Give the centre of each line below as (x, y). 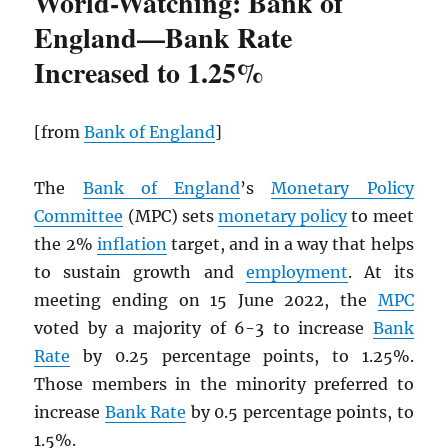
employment (296, 272)
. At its (380, 272)
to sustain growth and (140, 272)
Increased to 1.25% (149, 73)
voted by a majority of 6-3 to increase (203, 328)
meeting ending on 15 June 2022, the (206, 300)
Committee (79, 216)
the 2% (65, 244)
